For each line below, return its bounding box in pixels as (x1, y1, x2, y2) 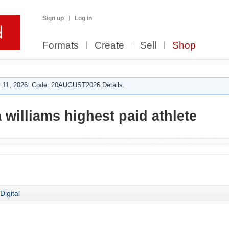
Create (95, 40, 124, 51)
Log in (75, 15, 92, 22)
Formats (42, 40, 79, 51)
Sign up (42, 15, 64, 22)
